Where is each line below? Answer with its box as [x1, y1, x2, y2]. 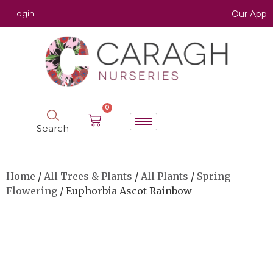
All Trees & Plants [44, 169, 132, 182]
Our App [232, 9, 267, 19]
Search [37, 122, 69, 134]
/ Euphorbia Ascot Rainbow [57, 184, 192, 197]
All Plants [141, 169, 188, 182]
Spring [197, 169, 230, 182]
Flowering [6, 184, 57, 197]
